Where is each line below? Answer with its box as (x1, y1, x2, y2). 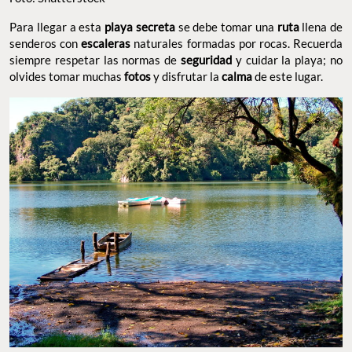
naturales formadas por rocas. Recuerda (130, 35, 343, 50)
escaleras (81, 35, 131, 50)
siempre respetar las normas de (9, 52, 181, 67)
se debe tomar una (174, 19, 277, 34)
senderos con (9, 35, 82, 50)
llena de (299, 19, 343, 34)
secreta (135, 19, 175, 34)
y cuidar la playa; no (232, 52, 343, 67)
